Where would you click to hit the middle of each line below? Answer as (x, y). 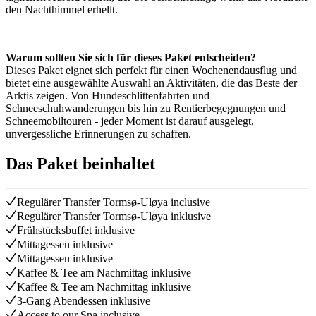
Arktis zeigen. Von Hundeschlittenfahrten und (108, 96)
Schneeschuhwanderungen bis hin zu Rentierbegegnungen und (146, 109)
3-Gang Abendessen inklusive (84, 301)
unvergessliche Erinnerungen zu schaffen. (98, 134)
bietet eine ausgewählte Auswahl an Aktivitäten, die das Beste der (151, 83)
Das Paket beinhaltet (80, 164)
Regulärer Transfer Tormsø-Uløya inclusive (114, 202)
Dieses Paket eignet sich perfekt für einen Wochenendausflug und (151, 71)
